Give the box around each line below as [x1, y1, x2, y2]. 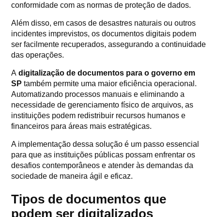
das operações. [11, 50, 64, 59]
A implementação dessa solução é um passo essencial [11, 139, 199, 148]
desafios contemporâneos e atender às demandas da [11, 161, 193, 170]
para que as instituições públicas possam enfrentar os [11, 150, 195, 159]
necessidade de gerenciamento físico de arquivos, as [11, 100, 193, 109]
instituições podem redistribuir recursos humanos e [11, 111, 186, 120]
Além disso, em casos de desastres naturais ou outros [11, 18, 196, 27]
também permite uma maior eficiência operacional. [22, 79, 197, 88]
